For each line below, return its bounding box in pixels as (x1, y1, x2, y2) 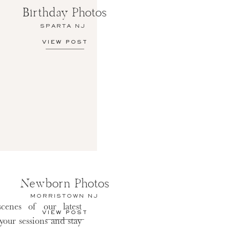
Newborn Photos (20, 178, 109, 191)
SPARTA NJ (40, 24, 89, 29)
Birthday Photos (23, 7, 107, 20)
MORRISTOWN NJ (30, 194, 99, 199)
